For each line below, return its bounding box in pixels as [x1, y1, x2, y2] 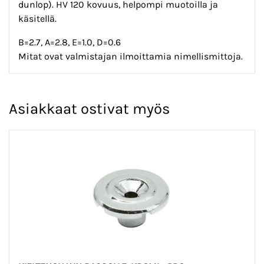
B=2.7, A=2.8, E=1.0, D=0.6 [18, 37, 121, 48]
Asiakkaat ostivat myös [9, 100, 170, 117]
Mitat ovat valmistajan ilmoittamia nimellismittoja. [18, 51, 243, 62]
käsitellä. [18, 13, 57, 25]
